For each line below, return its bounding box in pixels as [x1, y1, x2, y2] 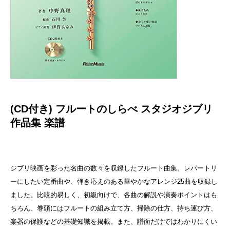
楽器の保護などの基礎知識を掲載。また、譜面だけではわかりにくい [10, 218, 217, 226]
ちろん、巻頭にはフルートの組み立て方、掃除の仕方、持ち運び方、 [10, 204, 217, 213]
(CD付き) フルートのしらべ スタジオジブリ [10, 103, 213, 115]
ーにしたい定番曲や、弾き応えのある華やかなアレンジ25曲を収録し [10, 178, 218, 186]
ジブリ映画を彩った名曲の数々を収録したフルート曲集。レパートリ [10, 164, 217, 172]
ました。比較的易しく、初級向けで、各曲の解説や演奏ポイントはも [10, 191, 217, 199]
